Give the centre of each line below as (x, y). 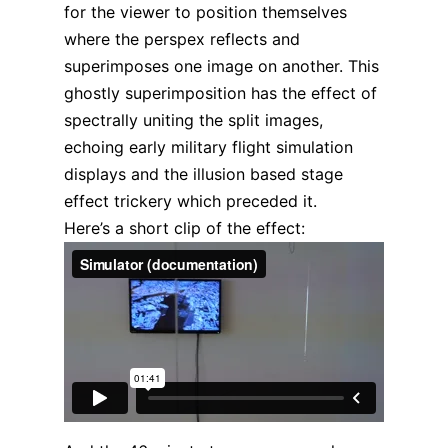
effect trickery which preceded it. (190, 200)
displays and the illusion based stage (203, 173)
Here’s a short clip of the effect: (184, 227)
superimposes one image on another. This (221, 65)
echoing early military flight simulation (208, 146)
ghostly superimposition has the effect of (220, 92)
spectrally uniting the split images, (193, 119)
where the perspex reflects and (182, 38)
